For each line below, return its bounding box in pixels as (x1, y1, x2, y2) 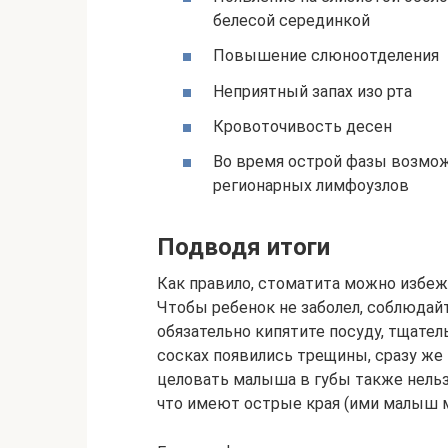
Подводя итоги (157, 232, 330, 261)
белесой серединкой (213, 11, 370, 31)
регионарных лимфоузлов (213, 175, 409, 195)
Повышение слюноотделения (213, 46, 439, 66)
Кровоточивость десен (213, 116, 392, 136)
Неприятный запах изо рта (213, 81, 412, 101)
